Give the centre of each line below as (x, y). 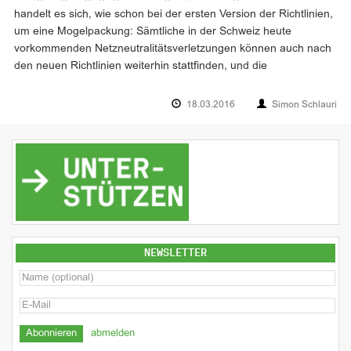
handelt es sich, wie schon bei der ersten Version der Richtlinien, (174, 15)
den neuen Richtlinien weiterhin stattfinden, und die (141, 67)
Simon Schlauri (304, 105)
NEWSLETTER (175, 252)
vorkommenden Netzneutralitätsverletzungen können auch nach (173, 49)
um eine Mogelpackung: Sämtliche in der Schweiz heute (153, 32)
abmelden (113, 333)
